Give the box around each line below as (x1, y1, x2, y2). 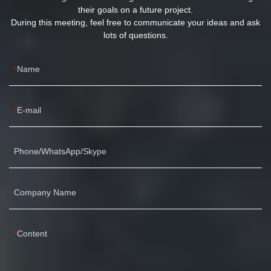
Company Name (14, 188, 76, 198)
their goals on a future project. (78, 5, 193, 15)
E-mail (17, 105, 41, 116)
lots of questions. (103, 30, 168, 41)
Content (17, 229, 47, 239)
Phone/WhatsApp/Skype (14, 146, 106, 157)
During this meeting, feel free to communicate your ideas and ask (11, 18, 260, 28)
